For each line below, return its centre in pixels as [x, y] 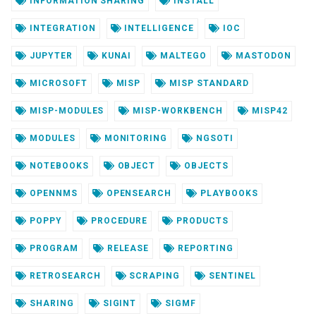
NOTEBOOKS [57, 166]
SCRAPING [153, 276]
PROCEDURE [118, 221]
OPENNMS [52, 194]
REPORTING [204, 249]
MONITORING [134, 139]
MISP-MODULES [65, 111]
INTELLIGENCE [158, 29]
